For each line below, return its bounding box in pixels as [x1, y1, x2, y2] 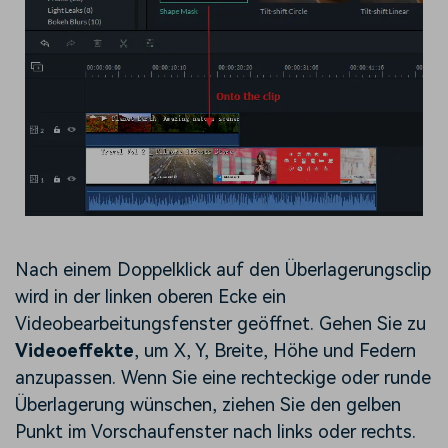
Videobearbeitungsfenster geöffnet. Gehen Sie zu [15, 313, 426, 335]
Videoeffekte [15, 340, 134, 362]
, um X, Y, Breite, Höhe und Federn [134, 340, 416, 362]
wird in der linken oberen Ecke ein [15, 286, 286, 308]
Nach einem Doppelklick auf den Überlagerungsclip [15, 259, 431, 281]
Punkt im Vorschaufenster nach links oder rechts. [15, 421, 416, 443]
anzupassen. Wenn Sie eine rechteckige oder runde [15, 367, 431, 389]
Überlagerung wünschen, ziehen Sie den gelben [15, 394, 401, 416]
